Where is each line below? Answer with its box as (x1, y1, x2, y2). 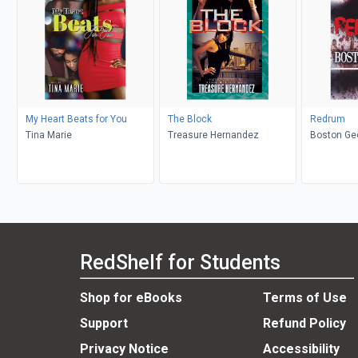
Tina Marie (25, 129, 72, 141)
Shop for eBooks (80, 289, 182, 305)
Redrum (309, 113, 345, 125)
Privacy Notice (80, 340, 169, 356)
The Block (167, 113, 212, 125)
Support (80, 315, 128, 331)
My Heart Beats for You (25, 113, 127, 125)
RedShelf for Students (80, 250, 280, 274)
